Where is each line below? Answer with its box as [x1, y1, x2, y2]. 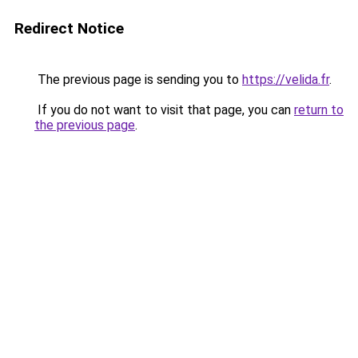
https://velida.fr [242, 72, 329, 87]
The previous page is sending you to [34, 72, 242, 87]
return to [294, 102, 344, 117]
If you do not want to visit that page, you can [34, 102, 294, 117]
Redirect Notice [14, 19, 124, 38]
